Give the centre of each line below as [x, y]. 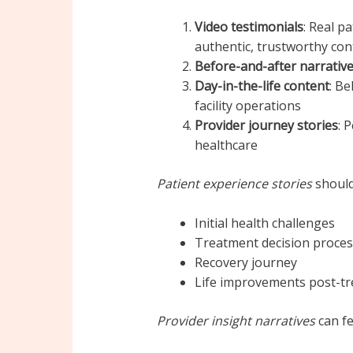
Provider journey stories [266, 125]
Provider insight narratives [236, 321]
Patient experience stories [234, 183]
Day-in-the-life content [262, 85]
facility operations [247, 105]
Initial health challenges [264, 223]
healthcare [226, 145]
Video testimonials [249, 26]
